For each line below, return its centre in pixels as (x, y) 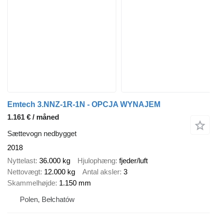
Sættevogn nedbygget (42, 134)
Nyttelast (21, 160)
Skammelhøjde (31, 183)
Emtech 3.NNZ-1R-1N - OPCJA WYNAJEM (84, 105)
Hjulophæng (96, 160)
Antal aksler (101, 171)
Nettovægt (24, 171)
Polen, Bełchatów (47, 199)
